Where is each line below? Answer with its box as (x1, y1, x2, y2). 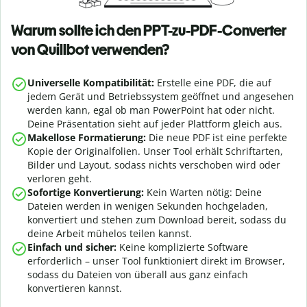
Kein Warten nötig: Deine (147, 185, 262, 199)
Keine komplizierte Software (119, 240, 248, 254)
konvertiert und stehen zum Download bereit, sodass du (27, 212, 286, 226)
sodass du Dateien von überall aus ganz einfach (27, 267, 248, 281)
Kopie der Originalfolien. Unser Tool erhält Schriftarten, (27, 144, 283, 158)
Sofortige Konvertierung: (27, 185, 147, 199)
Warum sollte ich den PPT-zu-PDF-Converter (11, 21, 286, 40)
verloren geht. (27, 171, 92, 185)
